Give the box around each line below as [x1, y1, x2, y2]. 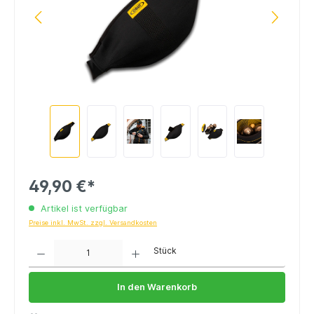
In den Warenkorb [117, 282, 197, 293]
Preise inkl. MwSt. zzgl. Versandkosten [29, 218, 157, 226]
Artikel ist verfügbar [38, 203, 128, 214]
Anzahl [28, 239, 50, 247]
